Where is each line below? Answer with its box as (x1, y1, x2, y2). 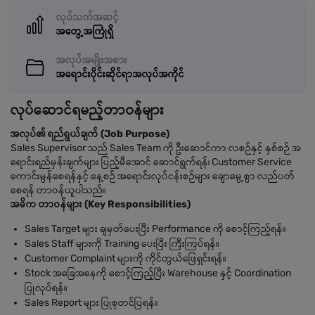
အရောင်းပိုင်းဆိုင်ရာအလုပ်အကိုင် (56, 68, 184, 80)
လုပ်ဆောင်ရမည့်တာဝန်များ (11, 101, 165, 118)
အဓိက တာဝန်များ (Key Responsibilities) (11, 198, 191, 210)
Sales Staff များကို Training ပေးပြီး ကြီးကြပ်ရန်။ (25, 238, 219, 250)
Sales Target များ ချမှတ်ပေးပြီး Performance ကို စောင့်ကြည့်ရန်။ (25, 223, 286, 235)
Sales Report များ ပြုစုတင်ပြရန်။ (25, 297, 158, 309)
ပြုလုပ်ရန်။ (25, 282, 67, 294)
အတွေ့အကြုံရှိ (56, 25, 114, 37)
